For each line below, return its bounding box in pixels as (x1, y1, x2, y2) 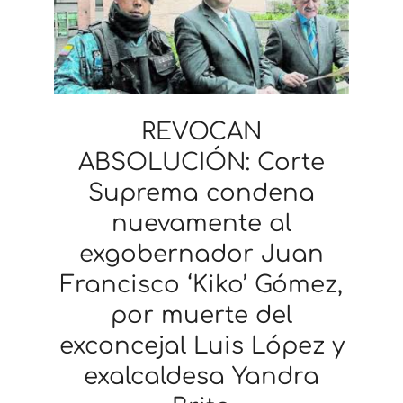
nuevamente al (112, 210, 291, 237)
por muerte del (111, 301, 292, 328)
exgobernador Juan (79, 240, 324, 267)
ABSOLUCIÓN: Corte (78, 148, 325, 175)
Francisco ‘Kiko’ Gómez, (60, 271, 343, 298)
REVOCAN (141, 118, 262, 145)
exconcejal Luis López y (58, 332, 345, 359)
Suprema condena (88, 179, 315, 206)
